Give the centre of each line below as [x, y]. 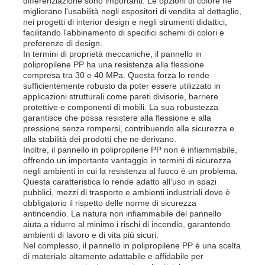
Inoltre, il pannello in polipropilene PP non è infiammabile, [130, 149]
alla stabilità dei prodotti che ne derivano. [100, 139]
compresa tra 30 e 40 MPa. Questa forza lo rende [117, 75]
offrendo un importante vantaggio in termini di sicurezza [127, 160]
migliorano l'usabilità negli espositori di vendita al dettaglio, [132, 11]
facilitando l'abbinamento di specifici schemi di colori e [124, 32]
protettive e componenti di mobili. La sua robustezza [121, 107]
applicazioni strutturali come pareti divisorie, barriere [121, 96]
